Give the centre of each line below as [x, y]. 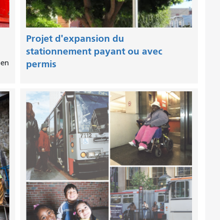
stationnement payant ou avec [94, 51]
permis [41, 64]
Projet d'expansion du [75, 38]
